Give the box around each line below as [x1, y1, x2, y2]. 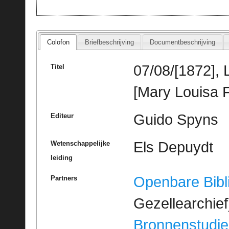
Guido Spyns [133, 111, 218, 128]
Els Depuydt [133, 139, 213, 156]
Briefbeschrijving [85, 38, 134, 46]
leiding [50, 154, 73, 162]
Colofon [47, 38, 70, 46]
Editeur [50, 112, 74, 120]
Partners [50, 174, 77, 182]
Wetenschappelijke [50, 140, 110, 148]
